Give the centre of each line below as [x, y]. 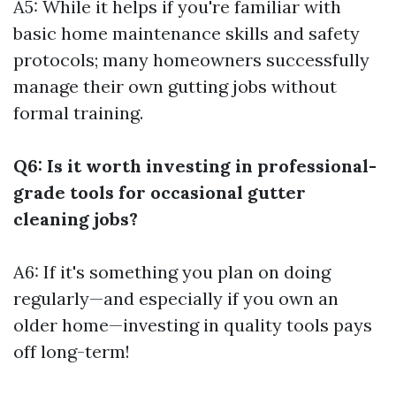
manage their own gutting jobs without [175, 86]
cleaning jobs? [76, 219]
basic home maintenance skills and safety [187, 33]
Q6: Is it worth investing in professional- [195, 166]
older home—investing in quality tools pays [193, 325]
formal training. [78, 113]
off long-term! [72, 351]
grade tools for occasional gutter [160, 192]
